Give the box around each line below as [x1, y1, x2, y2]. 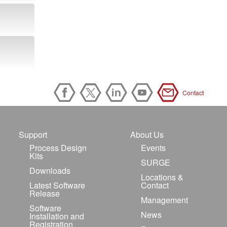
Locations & [140, 171, 183, 183]
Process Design [29, 142, 87, 154]
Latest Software [29, 179, 85, 191]
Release [29, 187, 60, 199]
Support [19, 129, 47, 140]
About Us [130, 129, 164, 140]
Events [140, 142, 166, 154]
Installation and [29, 210, 84, 222]
